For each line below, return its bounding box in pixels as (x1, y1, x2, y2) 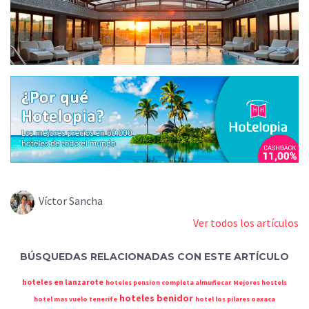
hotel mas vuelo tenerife (34, 294, 117, 303)
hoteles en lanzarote (22, 276, 103, 287)
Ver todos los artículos (193, 215, 299, 230)
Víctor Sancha (34, 193, 103, 208)
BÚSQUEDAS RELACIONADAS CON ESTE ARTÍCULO (20, 250, 289, 263)
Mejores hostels (233, 277, 287, 287)
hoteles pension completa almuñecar (106, 277, 231, 287)
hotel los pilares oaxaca (195, 294, 275, 303)
